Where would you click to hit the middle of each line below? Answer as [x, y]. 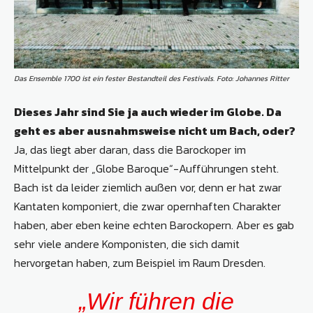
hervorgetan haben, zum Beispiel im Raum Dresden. [140, 263]
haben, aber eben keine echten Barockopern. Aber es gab [154, 225]
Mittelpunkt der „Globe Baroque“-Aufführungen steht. [146, 169]
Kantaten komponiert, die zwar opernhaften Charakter [147, 206]
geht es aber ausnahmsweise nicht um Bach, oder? [155, 131]
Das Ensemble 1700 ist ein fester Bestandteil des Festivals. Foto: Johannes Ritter [152, 79]
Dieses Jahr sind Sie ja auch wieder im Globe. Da [148, 112]
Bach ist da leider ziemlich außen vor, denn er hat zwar [148, 188]
